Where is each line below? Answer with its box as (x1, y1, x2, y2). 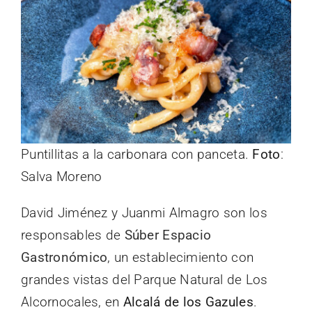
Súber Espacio (120, 227, 212, 244)
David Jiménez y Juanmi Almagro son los (21, 205, 267, 221)
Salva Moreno (21, 169, 102, 185)
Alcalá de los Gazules (119, 294, 253, 311)
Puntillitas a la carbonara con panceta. (21, 146, 253, 163)
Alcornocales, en (21, 294, 120, 311)
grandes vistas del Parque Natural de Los (21, 272, 268, 288)
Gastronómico (21, 249, 108, 266)
